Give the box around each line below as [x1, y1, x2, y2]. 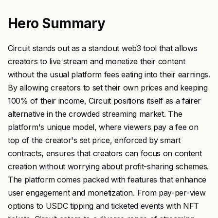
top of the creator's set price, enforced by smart [8, 135, 181, 145]
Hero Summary [8, 15, 106, 32]
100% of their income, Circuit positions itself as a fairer [8, 96, 201, 106]
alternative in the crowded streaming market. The [8, 109, 182, 119]
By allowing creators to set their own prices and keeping [8, 83, 208, 92]
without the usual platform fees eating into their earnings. [8, 70, 210, 79]
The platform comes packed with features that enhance [8, 175, 206, 184]
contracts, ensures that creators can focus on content [8, 148, 202, 158]
